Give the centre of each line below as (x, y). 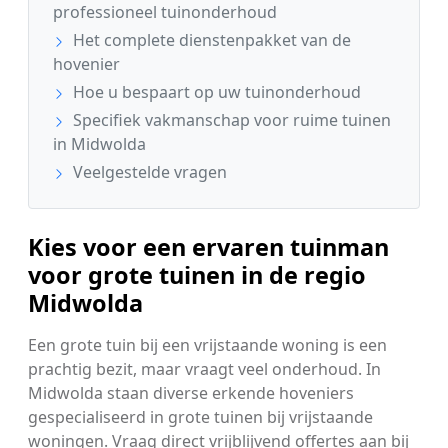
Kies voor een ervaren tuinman (208, 247)
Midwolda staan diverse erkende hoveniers (191, 393)
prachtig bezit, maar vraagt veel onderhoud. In (204, 369)
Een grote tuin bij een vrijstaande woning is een (207, 345)
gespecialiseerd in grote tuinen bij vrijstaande (200, 417)
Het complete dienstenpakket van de (210, 40)
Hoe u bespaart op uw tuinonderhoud (215, 92)
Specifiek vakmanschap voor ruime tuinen (230, 120)
